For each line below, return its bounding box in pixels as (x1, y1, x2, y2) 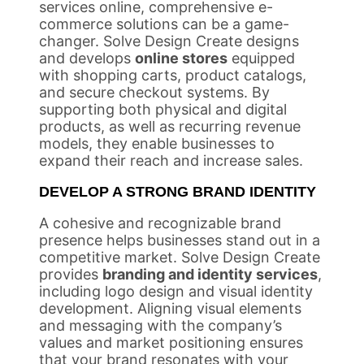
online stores (135, 49, 227, 67)
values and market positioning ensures (39, 333, 303, 351)
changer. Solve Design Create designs (39, 32, 299, 50)
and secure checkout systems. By (39, 83, 270, 101)
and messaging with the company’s (39, 316, 282, 334)
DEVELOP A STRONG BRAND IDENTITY (39, 183, 316, 200)
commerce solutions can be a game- (39, 15, 289, 32)
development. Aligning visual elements (39, 299, 301, 317)
